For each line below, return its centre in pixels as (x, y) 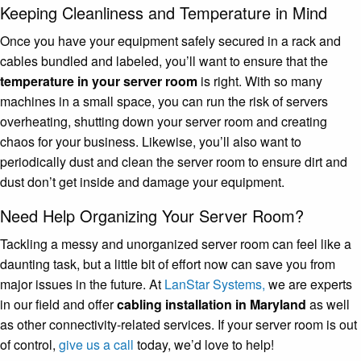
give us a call (96, 344)
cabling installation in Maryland (212, 304)
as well (328, 304)
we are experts (309, 284)
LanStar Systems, (215, 284)
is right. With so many (260, 81)
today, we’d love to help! (204, 344)
